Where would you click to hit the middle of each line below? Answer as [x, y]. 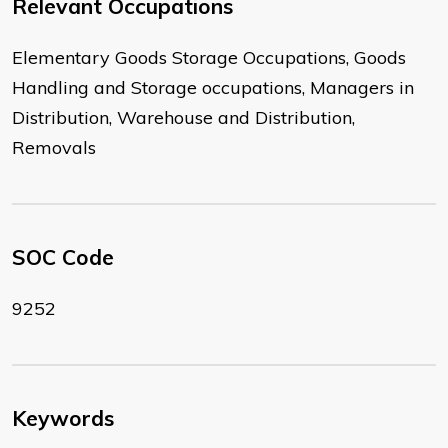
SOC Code [63, 257]
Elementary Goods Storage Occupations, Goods [209, 58]
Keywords [63, 418]
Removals [54, 148]
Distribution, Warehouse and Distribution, [183, 118]
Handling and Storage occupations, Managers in [213, 88]
